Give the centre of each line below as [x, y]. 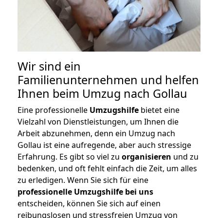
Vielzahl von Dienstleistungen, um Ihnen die [98, 122]
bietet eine [159, 110]
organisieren [146, 157]
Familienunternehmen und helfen [108, 80]
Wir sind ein [49, 66]
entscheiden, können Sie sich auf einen [89, 204]
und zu [185, 157]
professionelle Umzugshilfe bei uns [85, 192]
